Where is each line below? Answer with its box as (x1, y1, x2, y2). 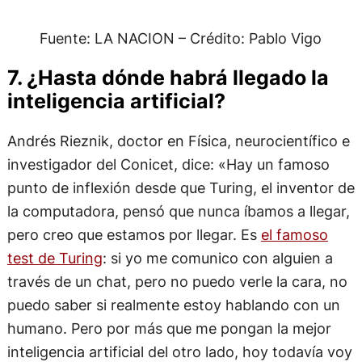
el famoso (260, 225, 328, 244)
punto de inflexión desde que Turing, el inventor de (6, 179, 355, 197)
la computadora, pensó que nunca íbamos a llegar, (6, 202, 350, 221)
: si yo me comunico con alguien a (102, 249, 333, 267)
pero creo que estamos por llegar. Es (6, 225, 261, 244)
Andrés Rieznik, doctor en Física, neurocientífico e (6, 132, 350, 150)
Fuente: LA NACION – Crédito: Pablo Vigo (39, 28, 322, 47)
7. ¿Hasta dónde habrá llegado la (6, 65, 329, 90)
